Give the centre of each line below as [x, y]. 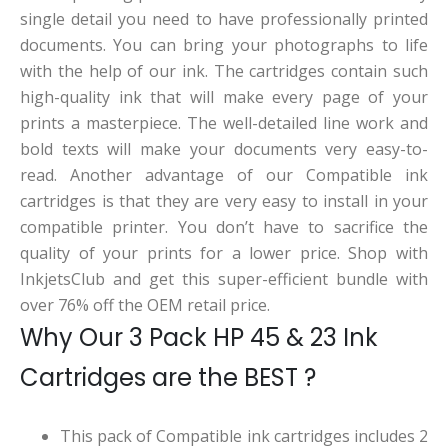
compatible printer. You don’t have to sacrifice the [224, 227]
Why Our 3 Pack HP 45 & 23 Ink [199, 338]
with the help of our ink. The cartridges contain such [224, 71]
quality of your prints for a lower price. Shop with [224, 253]
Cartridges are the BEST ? [168, 378]
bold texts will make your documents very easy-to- [224, 149]
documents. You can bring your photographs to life [224, 45]
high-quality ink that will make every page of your [224, 97]
